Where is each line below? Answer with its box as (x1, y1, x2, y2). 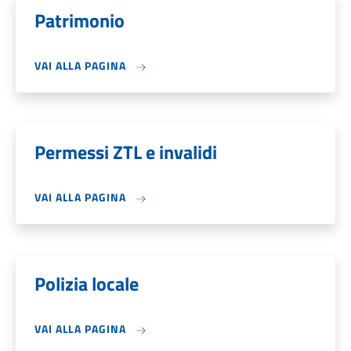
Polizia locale (34, 270, 139, 298)
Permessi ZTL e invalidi (34, 138, 217, 166)
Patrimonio (34, 6, 125, 34)
